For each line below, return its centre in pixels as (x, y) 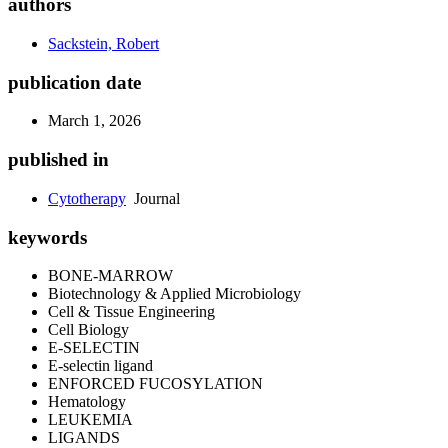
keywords (47, 237)
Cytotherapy (87, 198)
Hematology (87, 402)
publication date (74, 82)
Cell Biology (88, 330)
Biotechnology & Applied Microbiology (174, 294)
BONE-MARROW (110, 276)
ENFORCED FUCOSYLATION (155, 384)
